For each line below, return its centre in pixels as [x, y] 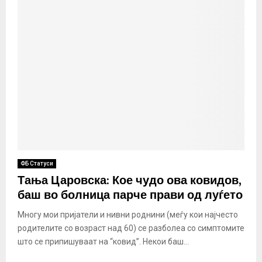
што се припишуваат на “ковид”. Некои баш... [103, 241]
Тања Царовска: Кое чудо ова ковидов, [129, 180]
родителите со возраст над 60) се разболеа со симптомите [131, 228]
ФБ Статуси [37, 163]
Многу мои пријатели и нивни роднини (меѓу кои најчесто [128, 214]
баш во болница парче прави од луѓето [130, 195]
